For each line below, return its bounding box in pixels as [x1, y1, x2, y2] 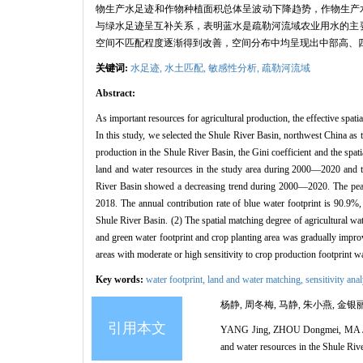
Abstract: [96, 87, 135, 99]
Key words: [96, 273, 146, 285]
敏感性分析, [208, 62, 262, 74]
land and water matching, [207, 273, 305, 285]
